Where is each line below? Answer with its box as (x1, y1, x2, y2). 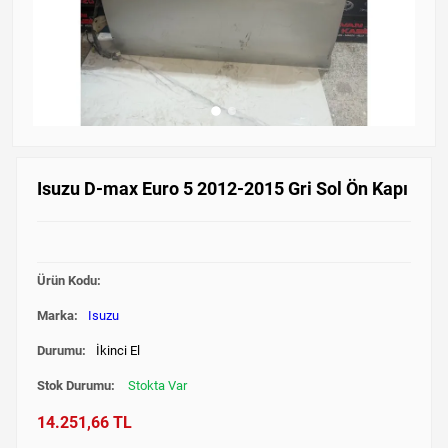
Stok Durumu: (36, 377, 118, 393)
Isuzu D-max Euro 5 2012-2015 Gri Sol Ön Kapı (36, 177, 408, 199)
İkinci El (95, 342, 140, 358)
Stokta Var (127, 377, 187, 393)
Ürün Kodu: (36, 272, 101, 288)
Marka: (36, 307, 78, 323)
